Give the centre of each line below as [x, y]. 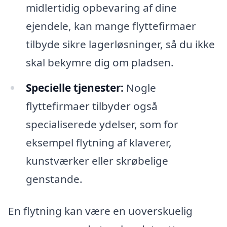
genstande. [54, 179]
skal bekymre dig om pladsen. [100, 62]
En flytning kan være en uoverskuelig [100, 211]
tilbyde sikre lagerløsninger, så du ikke [120, 44]
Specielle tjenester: [74, 87]
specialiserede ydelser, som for [102, 124]
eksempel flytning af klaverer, [99, 142]
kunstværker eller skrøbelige [97, 160]
